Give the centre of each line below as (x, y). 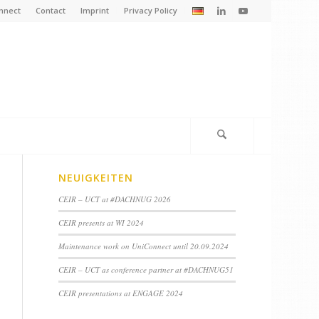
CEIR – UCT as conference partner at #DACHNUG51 (146, 270)
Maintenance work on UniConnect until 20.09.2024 (144, 246)
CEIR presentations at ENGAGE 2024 (121, 293)
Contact (50, 10)
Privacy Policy (150, 10)
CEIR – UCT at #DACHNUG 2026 (115, 199)
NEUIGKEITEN (96, 178)
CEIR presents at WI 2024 (101, 223)
